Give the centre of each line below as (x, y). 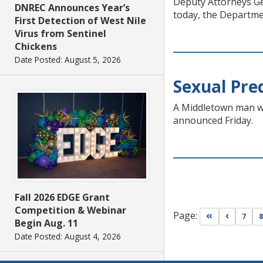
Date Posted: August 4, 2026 (68, 236)
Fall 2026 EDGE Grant (62, 197)
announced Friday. (213, 120)
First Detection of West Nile (80, 20)
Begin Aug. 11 (46, 223)
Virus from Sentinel (60, 33)
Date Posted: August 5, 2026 (68, 59)
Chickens (36, 46)
